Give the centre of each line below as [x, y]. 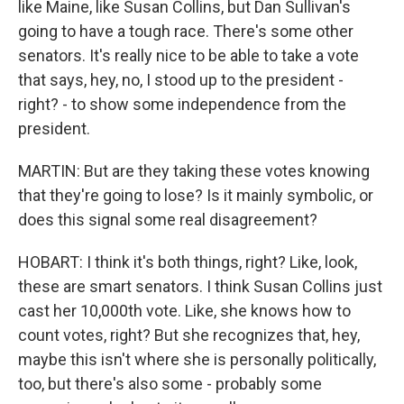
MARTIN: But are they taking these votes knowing [194, 171]
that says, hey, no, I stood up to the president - [181, 80]
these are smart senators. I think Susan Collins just [200, 286]
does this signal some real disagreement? [168, 220]
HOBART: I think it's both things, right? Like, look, [188, 262]
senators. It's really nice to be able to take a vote [188, 55]
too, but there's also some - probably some [170, 384]
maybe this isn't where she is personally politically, [197, 359]
